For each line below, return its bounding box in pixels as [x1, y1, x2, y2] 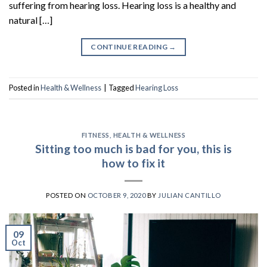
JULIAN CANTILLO [158, 191, 221, 199]
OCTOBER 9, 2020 [87, 191, 146, 199]
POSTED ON [46, 191, 88, 199]
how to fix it [102, 156, 165, 170]
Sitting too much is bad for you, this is [35, 141, 232, 156]
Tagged [108, 83, 135, 93]
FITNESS [81, 131, 110, 139]
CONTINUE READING [91, 42, 169, 51]
